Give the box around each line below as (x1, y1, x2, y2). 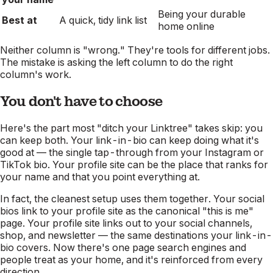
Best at (2, 13, 37, 26)
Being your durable (158, 7, 246, 20)
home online (158, 19, 214, 32)
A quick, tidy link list (59, 13, 147, 26)
